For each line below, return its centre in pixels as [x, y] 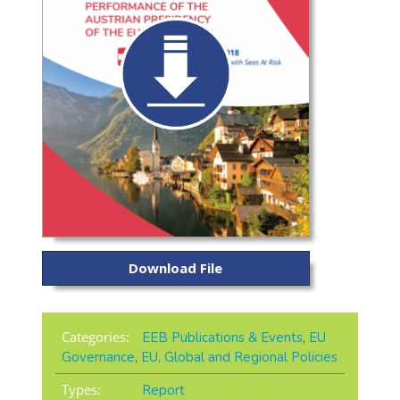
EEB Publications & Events [222, 338]
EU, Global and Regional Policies [239, 358]
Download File [176, 268]
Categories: [95, 337]
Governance [98, 358]
